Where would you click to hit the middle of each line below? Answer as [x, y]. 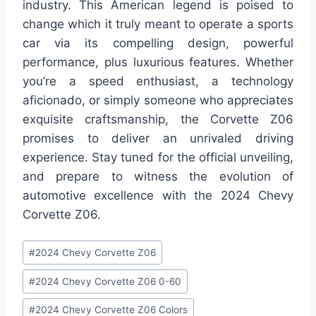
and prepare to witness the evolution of [158, 176]
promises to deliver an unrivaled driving [158, 138]
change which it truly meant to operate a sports [158, 24]
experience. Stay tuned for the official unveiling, [158, 157]
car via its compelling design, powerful [158, 43]
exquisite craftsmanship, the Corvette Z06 [158, 119]
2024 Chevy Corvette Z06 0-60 [109, 281]
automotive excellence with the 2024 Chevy [158, 195]
